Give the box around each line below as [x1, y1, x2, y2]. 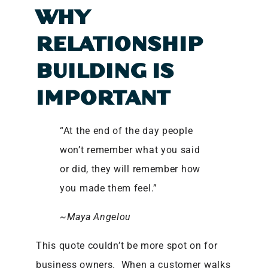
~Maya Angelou [60, 211, 132, 223]
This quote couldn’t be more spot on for [36, 239, 218, 251]
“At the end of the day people [60, 124, 193, 136]
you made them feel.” [60, 182, 157, 194]
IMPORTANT [36, 87, 170, 109]
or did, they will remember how [60, 163, 200, 175]
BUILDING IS [36, 60, 174, 82]
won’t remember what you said [60, 144, 200, 156]
